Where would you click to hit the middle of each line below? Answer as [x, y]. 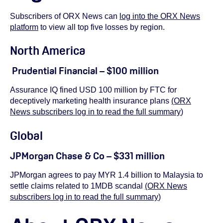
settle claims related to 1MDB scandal [77, 186]
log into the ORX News [160, 16]
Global [26, 135]
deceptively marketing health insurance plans [91, 101]
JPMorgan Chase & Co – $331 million [87, 156]
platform [24, 27]
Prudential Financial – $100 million [84, 71]
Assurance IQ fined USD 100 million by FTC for [93, 90]
